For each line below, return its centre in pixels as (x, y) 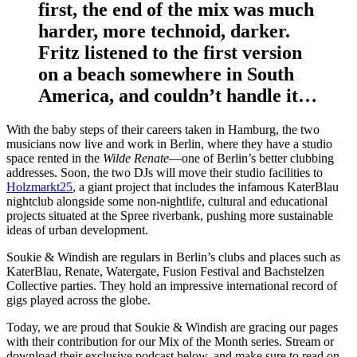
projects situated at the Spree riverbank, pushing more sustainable (170, 215)
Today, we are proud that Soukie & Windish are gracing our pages (172, 327)
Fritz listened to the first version (170, 52)
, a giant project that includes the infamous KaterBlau (206, 186)
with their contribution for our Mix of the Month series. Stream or (170, 341)
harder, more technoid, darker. (164, 31)
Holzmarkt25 (39, 186)
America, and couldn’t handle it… (178, 95)
